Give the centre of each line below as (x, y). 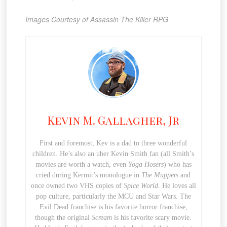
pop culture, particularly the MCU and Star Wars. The (113, 197)
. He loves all (177, 186)
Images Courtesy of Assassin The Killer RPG (97, 20)
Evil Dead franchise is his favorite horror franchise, (113, 207)
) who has (177, 165)
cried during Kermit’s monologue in (89, 175)
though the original (64, 218)
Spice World (141, 186)
